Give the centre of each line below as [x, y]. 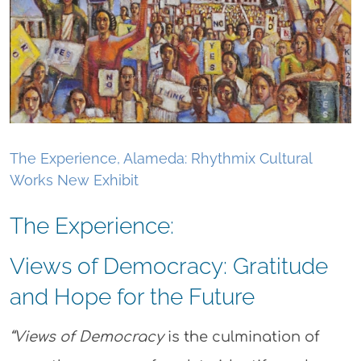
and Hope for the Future [132, 297]
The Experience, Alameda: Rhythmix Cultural [161, 158]
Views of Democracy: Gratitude [168, 266]
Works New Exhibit [74, 180]
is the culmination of [241, 336]
